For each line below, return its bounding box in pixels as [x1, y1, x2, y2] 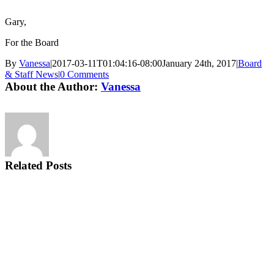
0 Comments [60, 68, 109, 80]
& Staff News [5, 68, 58, 80]
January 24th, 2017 [162, 57, 236, 68]
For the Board [5, 37, 59, 48]
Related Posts [5, 158, 72, 172]
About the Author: [5, 80, 101, 93]
